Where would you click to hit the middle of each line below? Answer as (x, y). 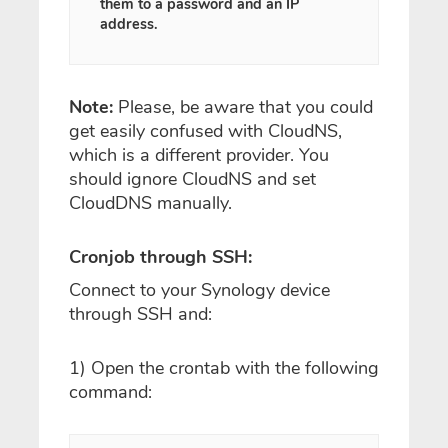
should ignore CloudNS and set (192, 179)
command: (110, 392)
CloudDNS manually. (150, 203)
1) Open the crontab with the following (224, 368)
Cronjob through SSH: (160, 257)
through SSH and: (140, 314)
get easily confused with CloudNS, (205, 131)
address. (129, 24)
